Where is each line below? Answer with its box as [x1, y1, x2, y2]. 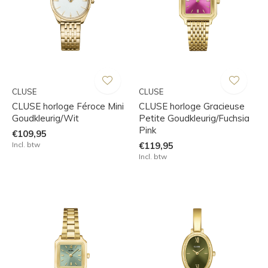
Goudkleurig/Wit [12, 112, 79, 124]
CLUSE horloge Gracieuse [138, 100, 245, 112]
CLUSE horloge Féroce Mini [12, 100, 124, 112]
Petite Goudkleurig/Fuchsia [138, 112, 249, 124]
